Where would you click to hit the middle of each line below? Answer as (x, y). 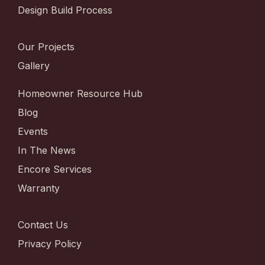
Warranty (39, 188)
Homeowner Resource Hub (80, 94)
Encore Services (55, 169)
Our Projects (46, 47)
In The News (47, 151)
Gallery (34, 66)
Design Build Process (65, 10)
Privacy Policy (50, 244)
